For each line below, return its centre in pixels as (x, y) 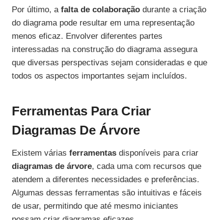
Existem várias (41, 153)
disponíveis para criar (157, 153)
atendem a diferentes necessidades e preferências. (106, 180)
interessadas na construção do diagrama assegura (105, 50)
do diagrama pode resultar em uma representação (103, 23)
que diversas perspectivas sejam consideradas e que (110, 63)
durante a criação (173, 10)
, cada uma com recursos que (147, 166)
